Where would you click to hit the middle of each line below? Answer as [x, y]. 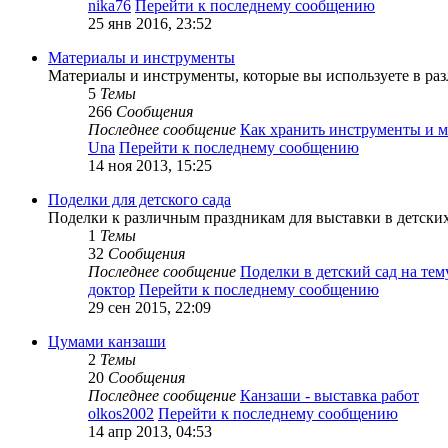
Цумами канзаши [107, 341]
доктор [111, 289]
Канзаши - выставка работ [329, 395]
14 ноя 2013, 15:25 [150, 165]
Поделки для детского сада [139, 199]
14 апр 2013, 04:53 [150, 431]
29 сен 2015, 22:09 [149, 307]
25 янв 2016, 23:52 [150, 23]
